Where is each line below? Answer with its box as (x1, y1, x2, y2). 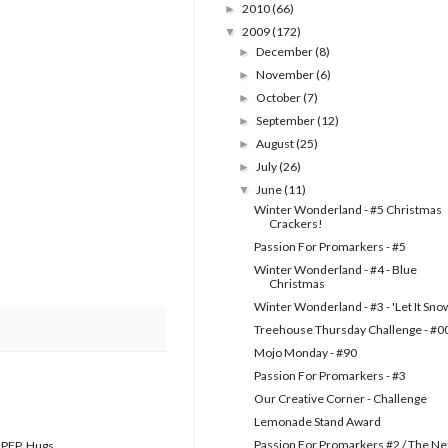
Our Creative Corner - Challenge (253, 391, 427, 407)
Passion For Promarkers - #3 (253, 368, 406, 384)
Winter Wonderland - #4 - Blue (253, 262, 417, 278)
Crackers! (268, 216, 323, 232)
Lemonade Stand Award (253, 414, 381, 430)
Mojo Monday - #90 (253, 345, 357, 361)
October (256, 90, 304, 106)
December (256, 44, 316, 60)
